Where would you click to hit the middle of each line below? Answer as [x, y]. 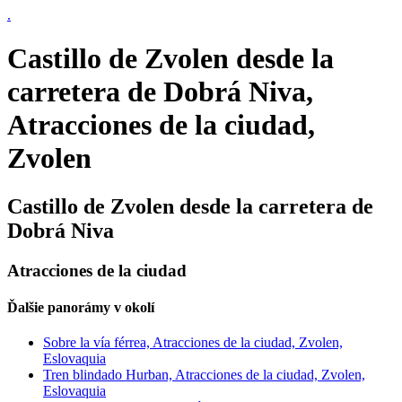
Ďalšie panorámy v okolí [81, 308]
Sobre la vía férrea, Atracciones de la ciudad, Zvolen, [193, 343]
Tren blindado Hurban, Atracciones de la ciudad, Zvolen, [204, 375]
